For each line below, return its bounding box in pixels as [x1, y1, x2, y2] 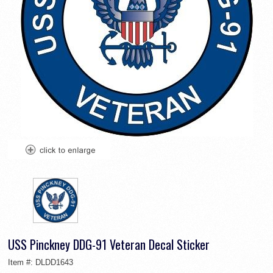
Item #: [8, 258, 35, 267]
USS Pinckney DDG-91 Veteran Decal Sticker [8, 235, 210, 253]
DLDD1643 [35, 258, 73, 267]
